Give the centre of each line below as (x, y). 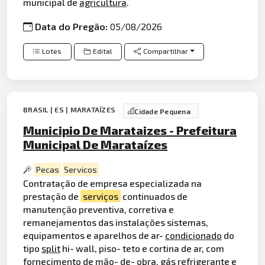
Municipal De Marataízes (96, 144)
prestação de (52, 196)
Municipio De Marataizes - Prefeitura (130, 130)
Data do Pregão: (73, 26)
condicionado (194, 235)
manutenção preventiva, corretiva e (99, 209)
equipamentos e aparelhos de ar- (94, 235)
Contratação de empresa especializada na (113, 183)
